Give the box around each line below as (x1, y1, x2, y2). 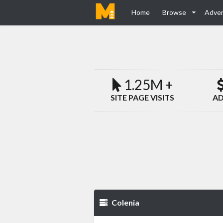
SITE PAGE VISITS (111, 93, 175, 103)
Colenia (110, 198, 140, 208)
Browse (162, 8, 186, 16)
